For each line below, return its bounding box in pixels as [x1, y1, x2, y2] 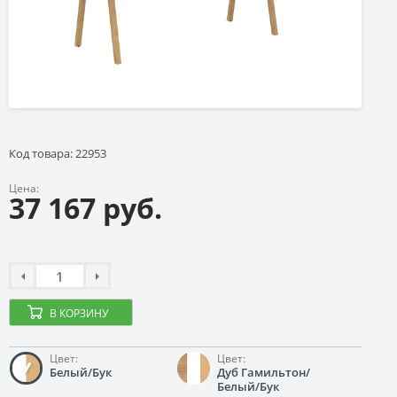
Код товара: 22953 [9, 145, 106, 161]
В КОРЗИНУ [50, 306, 108, 321]
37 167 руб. [9, 189, 162, 227]
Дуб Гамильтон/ [217, 364, 310, 380]
